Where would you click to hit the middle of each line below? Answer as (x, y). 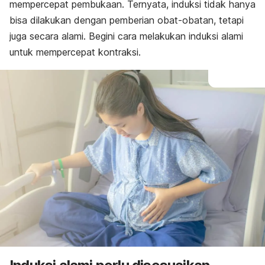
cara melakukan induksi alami (179, 36)
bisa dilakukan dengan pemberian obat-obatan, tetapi (127, 20)
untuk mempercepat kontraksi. (75, 52)
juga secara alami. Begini (62, 36)
